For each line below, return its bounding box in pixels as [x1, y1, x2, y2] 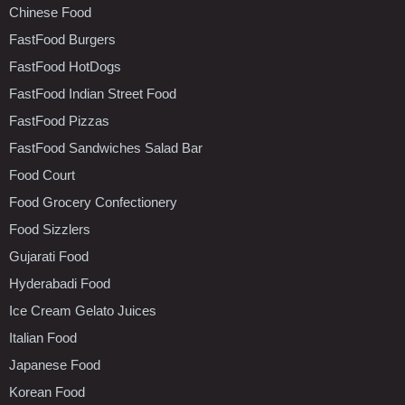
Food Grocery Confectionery [9, 193, 177, 210]
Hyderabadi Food [9, 275, 110, 291]
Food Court [9, 166, 75, 183]
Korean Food [9, 383, 85, 400]
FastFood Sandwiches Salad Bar [9, 139, 202, 155]
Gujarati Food [9, 248, 89, 264]
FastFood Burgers [9, 31, 116, 47]
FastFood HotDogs [9, 58, 121, 74]
